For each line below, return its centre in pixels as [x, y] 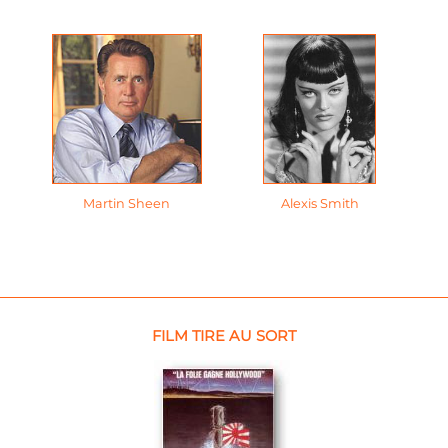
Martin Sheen [126, 204]
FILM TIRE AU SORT [221, 335]
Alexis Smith [319, 204]
